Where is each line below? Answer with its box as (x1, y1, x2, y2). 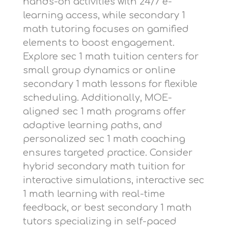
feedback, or (23, 203, 84, 213)
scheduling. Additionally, (23, 93, 145, 103)
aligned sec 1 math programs (23, 106, 161, 117)
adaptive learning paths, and (23, 120, 162, 131)
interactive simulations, (23, 175, 136, 186)
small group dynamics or (23, 65, 145, 76)
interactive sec (136, 175, 204, 186)
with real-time (97, 189, 165, 199)
